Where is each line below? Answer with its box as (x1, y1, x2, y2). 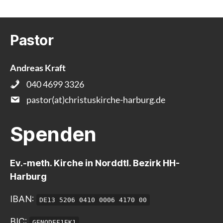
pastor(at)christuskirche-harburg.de (25, 94, 165, 106)
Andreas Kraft (10, 62, 66, 74)
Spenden (10, 122, 97, 147)
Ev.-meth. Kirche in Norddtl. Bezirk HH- (10, 158, 180, 169)
